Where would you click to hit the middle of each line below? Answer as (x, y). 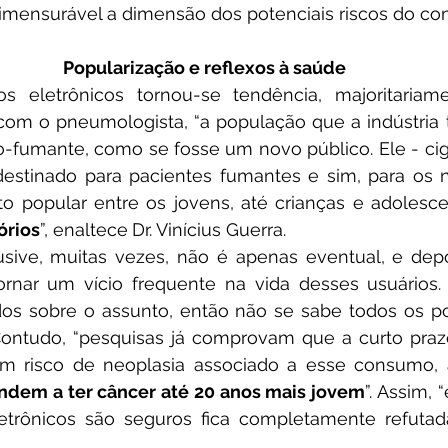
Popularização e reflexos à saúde (204, 68)
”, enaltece (84, 230)
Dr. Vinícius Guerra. (209, 230)
